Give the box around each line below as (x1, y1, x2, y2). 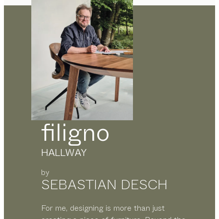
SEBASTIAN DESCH (41, 174, 168, 195)
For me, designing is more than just (41, 202, 165, 214)
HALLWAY (41, 145, 87, 160)
